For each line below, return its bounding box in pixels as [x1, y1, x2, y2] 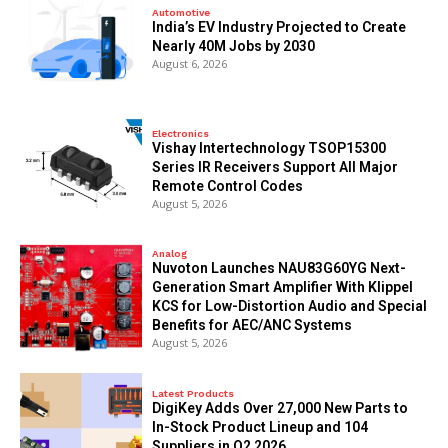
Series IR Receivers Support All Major [152, 158, 399, 175]
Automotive [152, 7, 211, 19]
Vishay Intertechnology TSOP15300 [152, 139, 387, 156]
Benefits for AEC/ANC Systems [152, 317, 353, 334]
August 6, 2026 [152, 56, 228, 72]
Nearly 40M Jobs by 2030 [152, 38, 316, 55]
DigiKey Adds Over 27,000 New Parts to [152, 400, 409, 417]
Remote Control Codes [152, 177, 304, 194]
